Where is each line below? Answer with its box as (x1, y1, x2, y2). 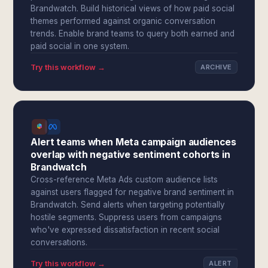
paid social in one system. (31, 41, 130, 51)
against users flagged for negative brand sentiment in (31, 187, 234, 197)
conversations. (31, 237, 88, 247)
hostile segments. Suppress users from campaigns (31, 212, 223, 222)
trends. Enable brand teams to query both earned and (31, 29, 235, 38)
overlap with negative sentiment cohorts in (31, 149, 230, 160)
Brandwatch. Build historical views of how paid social (31, 4, 235, 13)
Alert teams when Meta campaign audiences (31, 136, 237, 148)
